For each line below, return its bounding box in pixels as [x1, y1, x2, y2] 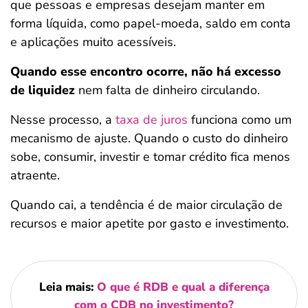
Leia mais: [38, 279, 97, 295]
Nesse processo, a [10, 111, 115, 128]
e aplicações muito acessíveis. [10, 34, 176, 50]
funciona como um [188, 111, 291, 128]
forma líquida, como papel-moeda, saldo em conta [10, 15, 291, 32]
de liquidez [10, 82, 75, 98]
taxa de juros [115, 111, 188, 128]
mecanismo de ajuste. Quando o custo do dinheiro [10, 130, 288, 146]
